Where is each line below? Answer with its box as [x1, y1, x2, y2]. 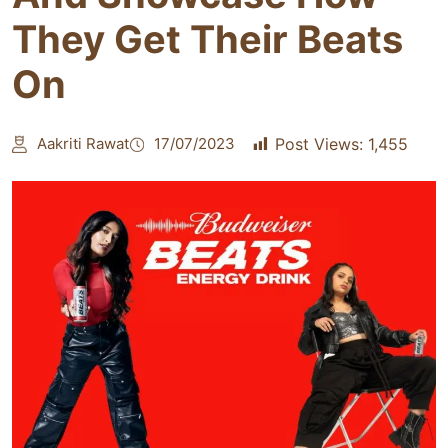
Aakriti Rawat [37, 134, 129, 154]
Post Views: [275, 134, 363, 155]
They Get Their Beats [12, 16, 403, 63]
